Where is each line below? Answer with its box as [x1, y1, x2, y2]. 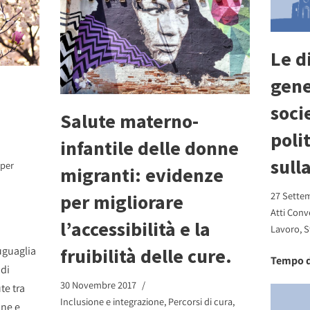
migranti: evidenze [60, 163, 224, 188]
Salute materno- [60, 109, 199, 134]
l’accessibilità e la [60, 217, 211, 242]
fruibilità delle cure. [60, 244, 232, 269]
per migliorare [60, 190, 184, 215]
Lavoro [270, 221, 300, 235]
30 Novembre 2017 [60, 278, 137, 292]
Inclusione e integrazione [60, 295, 165, 309]
